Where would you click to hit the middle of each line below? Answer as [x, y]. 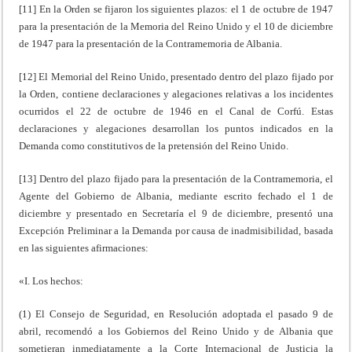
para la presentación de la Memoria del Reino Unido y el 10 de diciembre [176, 26]
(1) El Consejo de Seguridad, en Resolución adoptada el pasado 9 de [176, 313]
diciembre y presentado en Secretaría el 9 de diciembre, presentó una [176, 213]
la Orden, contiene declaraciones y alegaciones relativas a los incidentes [176, 93]
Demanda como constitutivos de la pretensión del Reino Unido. [154, 145]
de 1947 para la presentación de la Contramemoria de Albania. [151, 43]
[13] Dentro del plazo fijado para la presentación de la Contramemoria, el [176, 178]
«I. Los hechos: [51, 280]
